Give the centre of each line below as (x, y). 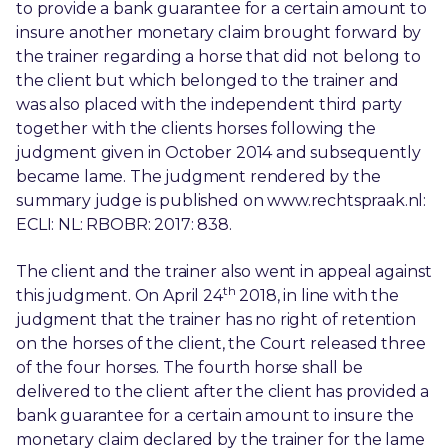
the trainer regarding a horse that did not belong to (218, 56)
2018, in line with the (317, 295)
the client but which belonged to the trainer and (208, 80)
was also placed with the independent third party (209, 104)
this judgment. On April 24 (119, 295)
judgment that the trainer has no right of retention (216, 319)
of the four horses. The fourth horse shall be (189, 367)
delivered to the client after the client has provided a (223, 391)
